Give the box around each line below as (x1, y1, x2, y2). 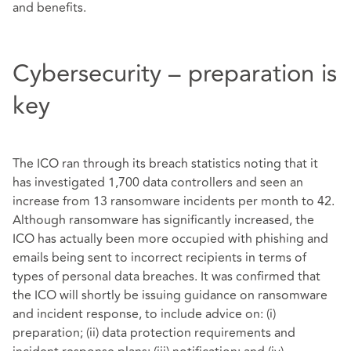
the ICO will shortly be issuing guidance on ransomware (13, 285, 327, 305)
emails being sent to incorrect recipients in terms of (13, 248, 306, 267)
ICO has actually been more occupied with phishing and (13, 229, 328, 248)
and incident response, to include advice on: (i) (13, 304, 276, 324)
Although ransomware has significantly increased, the (13, 210, 314, 230)
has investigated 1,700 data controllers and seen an (13, 172, 303, 192)
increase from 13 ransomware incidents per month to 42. (13, 191, 335, 211)
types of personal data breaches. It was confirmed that (13, 266, 320, 286)
